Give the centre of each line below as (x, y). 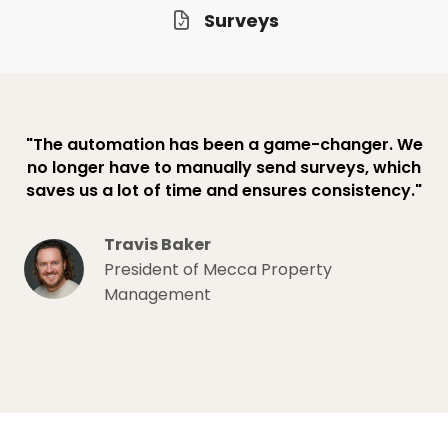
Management (157, 294)
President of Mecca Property (218, 269)
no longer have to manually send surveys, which (224, 167)
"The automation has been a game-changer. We (224, 144)
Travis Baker (157, 244)
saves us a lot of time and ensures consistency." (224, 190)
